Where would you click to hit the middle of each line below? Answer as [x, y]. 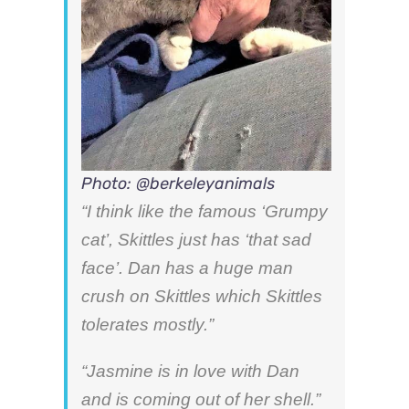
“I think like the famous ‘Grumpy [204, 212]
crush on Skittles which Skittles [202, 297]
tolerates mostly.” [147, 325]
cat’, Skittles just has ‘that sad [196, 240]
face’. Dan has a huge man [187, 268]
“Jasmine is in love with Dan [190, 372]
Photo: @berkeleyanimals [178, 184]
